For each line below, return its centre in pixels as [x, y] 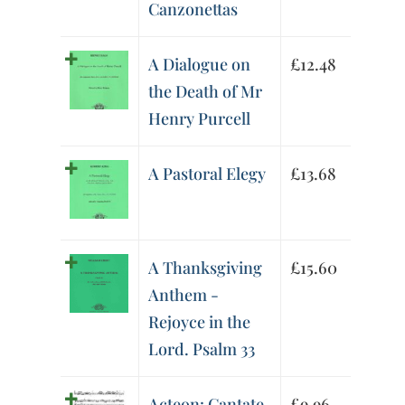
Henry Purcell [200, 119]
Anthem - [184, 295]
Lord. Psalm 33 [202, 349]
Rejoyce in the [200, 322]
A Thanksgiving [206, 268]
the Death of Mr [206, 92]
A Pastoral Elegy [207, 174]
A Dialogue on [200, 65]
